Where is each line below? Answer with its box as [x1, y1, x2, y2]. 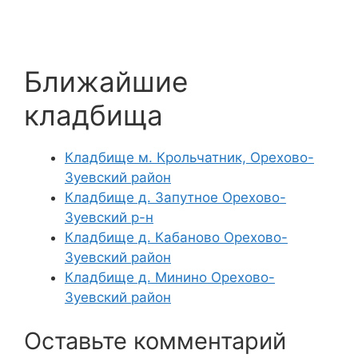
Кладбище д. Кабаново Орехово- [65, 229, 288, 245]
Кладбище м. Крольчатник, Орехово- [65, 149, 314, 165]
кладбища [24, 97, 163, 132]
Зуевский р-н [65, 209, 153, 225]
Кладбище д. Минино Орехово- [65, 268, 275, 285]
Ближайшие [24, 64, 188, 98]
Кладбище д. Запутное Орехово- [65, 189, 286, 205]
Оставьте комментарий [24, 327, 286, 355]
